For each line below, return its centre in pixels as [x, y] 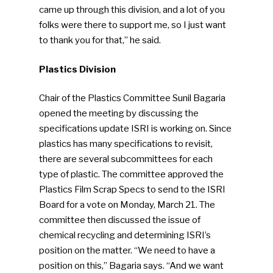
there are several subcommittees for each [126, 159]
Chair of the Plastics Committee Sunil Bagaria [133, 98]
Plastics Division [78, 69]
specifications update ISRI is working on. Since [136, 129]
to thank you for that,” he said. [100, 41]
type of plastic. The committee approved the [132, 175]
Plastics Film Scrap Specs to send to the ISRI [133, 190]
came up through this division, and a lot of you [132, 10]
